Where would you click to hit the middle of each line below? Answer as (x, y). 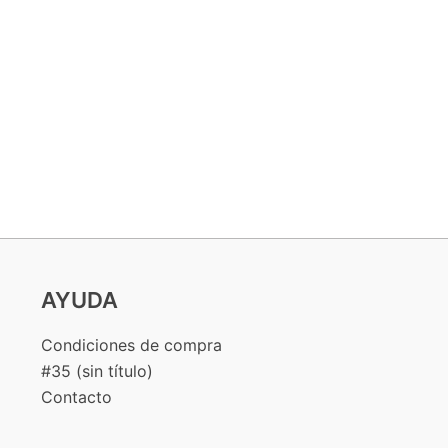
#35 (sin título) (96, 371)
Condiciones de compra (131, 345)
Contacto (76, 397)
